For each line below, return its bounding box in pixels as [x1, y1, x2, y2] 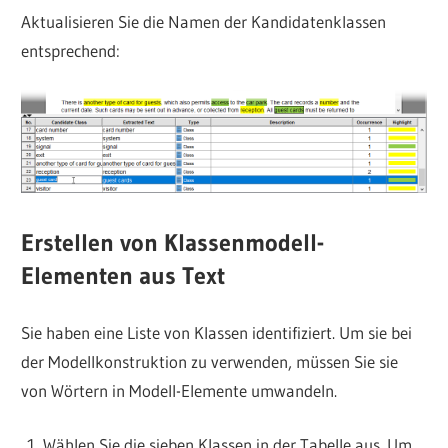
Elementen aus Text [21, 261, 226, 291]
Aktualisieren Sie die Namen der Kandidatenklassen [21, 10, 387, 32]
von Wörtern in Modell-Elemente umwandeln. [21, 379, 338, 401]
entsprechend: [21, 39, 121, 61]
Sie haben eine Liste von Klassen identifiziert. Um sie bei [21, 321, 413, 343]
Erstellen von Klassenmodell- [21, 228, 325, 258]
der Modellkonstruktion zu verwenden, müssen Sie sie [21, 350, 399, 372]
